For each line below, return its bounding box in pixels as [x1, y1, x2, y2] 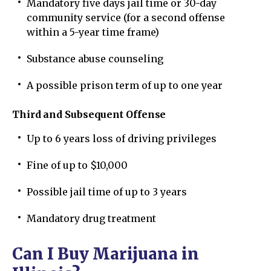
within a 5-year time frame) [27, 26, 159, 38]
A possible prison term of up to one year [27, 79, 223, 91]
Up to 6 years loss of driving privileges [27, 132, 217, 145]
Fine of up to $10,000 [27, 159, 128, 171]
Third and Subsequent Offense [12, 108, 166, 120]
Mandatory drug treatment [27, 212, 156, 224]
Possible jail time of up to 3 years [27, 186, 187, 198]
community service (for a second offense [27, 11, 225, 24]
